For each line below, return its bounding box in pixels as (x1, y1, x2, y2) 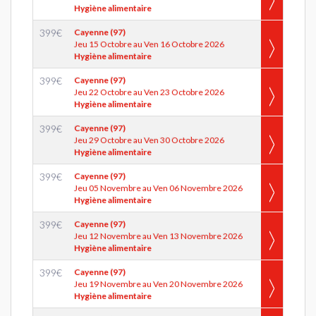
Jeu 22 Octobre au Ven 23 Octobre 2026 (74, 87, 224, 97)
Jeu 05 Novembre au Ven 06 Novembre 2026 (74, 183, 243, 193)
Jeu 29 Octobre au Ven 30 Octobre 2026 (74, 135, 224, 145)
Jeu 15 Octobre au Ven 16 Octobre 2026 (74, 39, 224, 49)
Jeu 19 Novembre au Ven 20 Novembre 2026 (74, 279, 243, 289)
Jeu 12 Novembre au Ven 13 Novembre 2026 (74, 231, 243, 241)
